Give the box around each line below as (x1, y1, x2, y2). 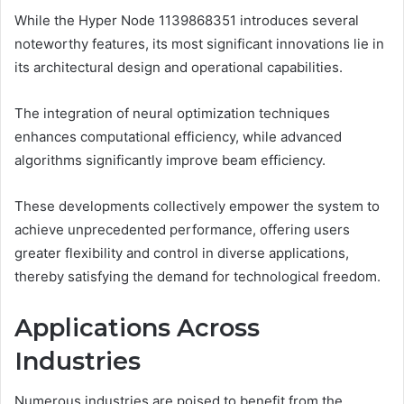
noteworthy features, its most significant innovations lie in (14, 34, 384, 52)
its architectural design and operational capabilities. (14, 58, 343, 76)
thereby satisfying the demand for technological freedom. (14, 267, 381, 285)
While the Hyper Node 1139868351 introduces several (14, 11, 359, 29)
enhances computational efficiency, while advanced (14, 127, 342, 145)
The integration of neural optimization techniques (14, 104, 330, 122)
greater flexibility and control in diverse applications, (14, 243, 349, 262)
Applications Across (14, 312, 260, 343)
